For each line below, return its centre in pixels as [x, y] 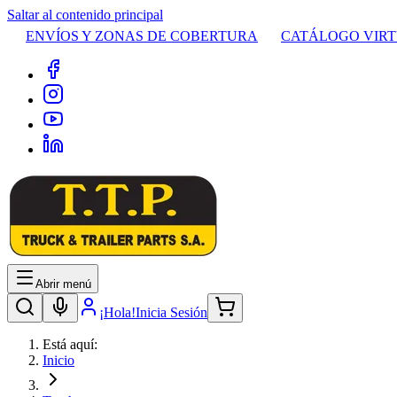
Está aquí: [70, 344]
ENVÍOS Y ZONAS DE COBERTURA [142, 36]
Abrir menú [63, 284]
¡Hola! [117, 312]
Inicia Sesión [171, 312]
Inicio [58, 360]
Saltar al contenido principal [85, 15]
